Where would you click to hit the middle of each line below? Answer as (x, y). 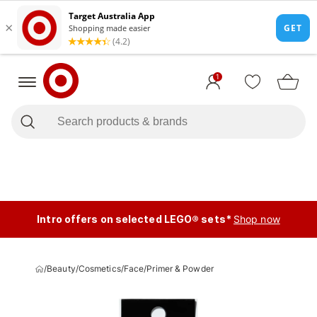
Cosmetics (99, 269)
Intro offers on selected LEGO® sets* (134, 219)
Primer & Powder (180, 269)
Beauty (61, 269)
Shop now (257, 219)
